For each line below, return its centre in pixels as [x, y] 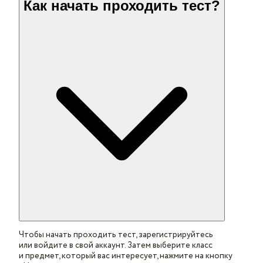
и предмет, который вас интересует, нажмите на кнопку [126, 256]
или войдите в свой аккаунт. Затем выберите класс [116, 245]
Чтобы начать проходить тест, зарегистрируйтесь [116, 235]
